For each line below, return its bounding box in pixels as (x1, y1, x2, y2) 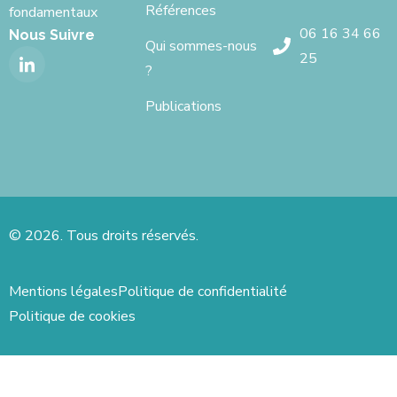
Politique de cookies (9, 306, 136, 326)
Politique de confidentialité (118, 281, 287, 301)
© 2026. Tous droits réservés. (9, 226, 198, 246)
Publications (144, 97, 222, 117)
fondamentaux (9, 3, 97, 23)
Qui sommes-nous (144, 36, 257, 57)
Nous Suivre (9, 27, 95, 44)
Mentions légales (9, 281, 118, 301)
